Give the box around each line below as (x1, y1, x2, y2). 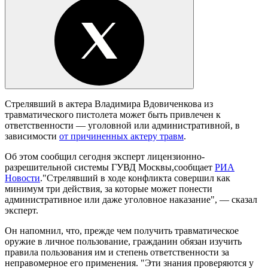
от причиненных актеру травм (59, 130, 184, 141)
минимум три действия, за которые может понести (5, 183, 212, 194)
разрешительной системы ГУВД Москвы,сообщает (5, 162, 215, 172)
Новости (5, 172, 40, 183)
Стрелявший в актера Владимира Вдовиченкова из (5, 98, 213, 109)
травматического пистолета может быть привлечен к (5, 109, 221, 120)
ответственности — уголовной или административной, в (5, 120, 240, 130)
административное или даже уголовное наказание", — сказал (5, 194, 257, 205)
